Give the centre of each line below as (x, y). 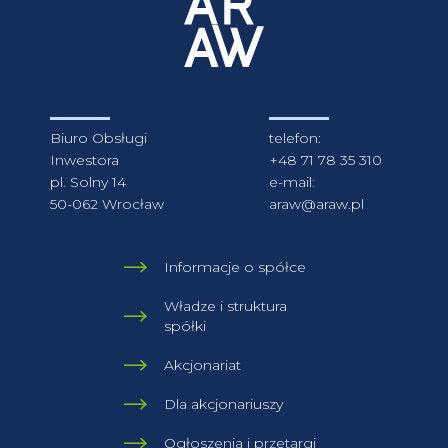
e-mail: (292, 181)
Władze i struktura (225, 305)
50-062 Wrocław (107, 203)
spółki (185, 325)
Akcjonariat (202, 364)
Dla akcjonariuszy (223, 403)
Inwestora (84, 159)
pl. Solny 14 (88, 181)
